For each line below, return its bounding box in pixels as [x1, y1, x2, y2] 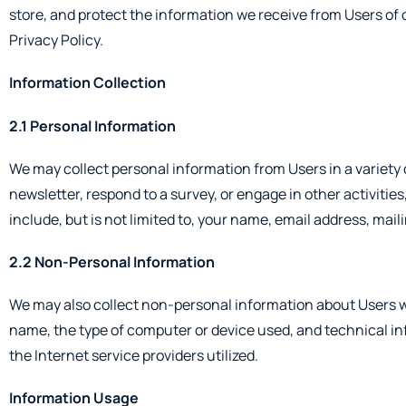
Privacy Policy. [9, 30, 103, 51]
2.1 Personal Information [9, 115, 176, 136]
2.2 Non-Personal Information [9, 251, 215, 272]
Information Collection [9, 72, 166, 93]
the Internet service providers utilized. [9, 345, 258, 366]
